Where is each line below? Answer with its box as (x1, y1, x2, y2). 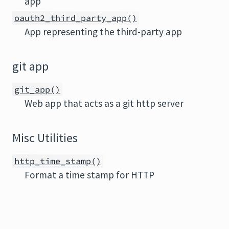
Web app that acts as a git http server (25, 97, 184, 109)
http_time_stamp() (14, 155, 101, 167)
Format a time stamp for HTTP (25, 169, 154, 181)
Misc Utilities (12, 130, 78, 146)
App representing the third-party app (25, 26, 182, 38)
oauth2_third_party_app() (14, 12, 137, 24)
